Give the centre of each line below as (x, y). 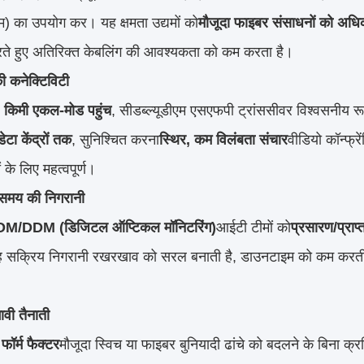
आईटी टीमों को (253, 227)
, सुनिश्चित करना (115, 139)
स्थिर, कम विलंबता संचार (223, 139)
